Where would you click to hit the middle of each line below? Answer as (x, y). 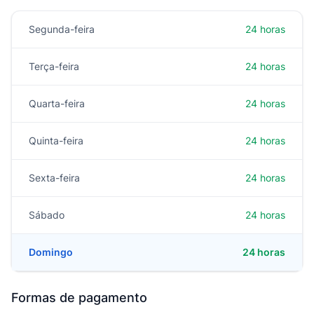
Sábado (47, 215)
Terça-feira (54, 66)
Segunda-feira (62, 29)
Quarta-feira (57, 103)
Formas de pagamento (79, 298)
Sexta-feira (54, 178)
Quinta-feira (56, 141)
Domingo (51, 252)
